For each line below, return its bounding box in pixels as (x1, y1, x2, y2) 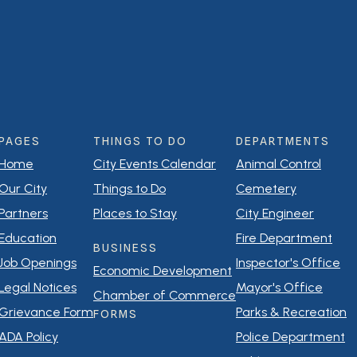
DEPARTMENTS (236, 135, 330, 147)
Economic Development (93, 263, 232, 278)
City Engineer (236, 206, 314, 221)
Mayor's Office (236, 280, 323, 295)
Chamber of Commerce (93, 288, 236, 303)
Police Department (236, 329, 345, 344)
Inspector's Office (236, 255, 340, 270)
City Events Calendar (93, 156, 216, 171)
